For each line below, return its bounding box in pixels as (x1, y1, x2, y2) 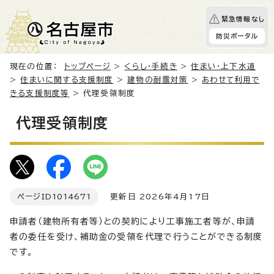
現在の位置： (10, 62, 64, 70)
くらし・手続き (124, 62, 177, 70)
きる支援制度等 (10, 89, 70, 97)
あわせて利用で (202, 76, 260, 84)
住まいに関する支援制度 (20, 76, 114, 84)
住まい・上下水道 (191, 62, 256, 70)
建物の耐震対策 (127, 76, 188, 84)
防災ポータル (215, 33, 258, 39)
